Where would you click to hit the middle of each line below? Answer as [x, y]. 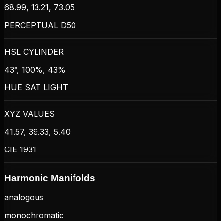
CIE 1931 [20, 149]
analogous [24, 198]
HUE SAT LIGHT [36, 87]
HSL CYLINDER [34, 52]
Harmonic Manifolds [50, 178]
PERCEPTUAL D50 [40, 25]
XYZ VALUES [30, 114]
